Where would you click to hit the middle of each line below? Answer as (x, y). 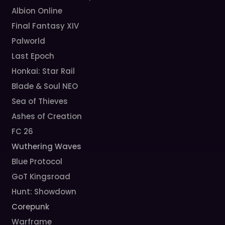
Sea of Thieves (40, 101)
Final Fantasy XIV (45, 26)
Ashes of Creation (47, 116)
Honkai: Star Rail (43, 71)
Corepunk (31, 207)
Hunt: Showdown (44, 192)
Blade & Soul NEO (45, 86)
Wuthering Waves (47, 146)
